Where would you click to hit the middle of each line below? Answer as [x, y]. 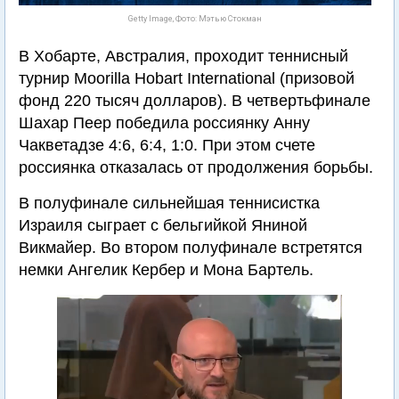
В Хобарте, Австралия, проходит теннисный [183, 56]
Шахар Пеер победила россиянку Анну [164, 123]
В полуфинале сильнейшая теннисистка [169, 203]
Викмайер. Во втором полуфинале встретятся [191, 248]
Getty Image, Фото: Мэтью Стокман [195, 19]
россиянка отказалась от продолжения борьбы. [196, 167]
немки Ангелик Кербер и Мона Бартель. [166, 270]
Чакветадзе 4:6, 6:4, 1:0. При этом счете [167, 145]
